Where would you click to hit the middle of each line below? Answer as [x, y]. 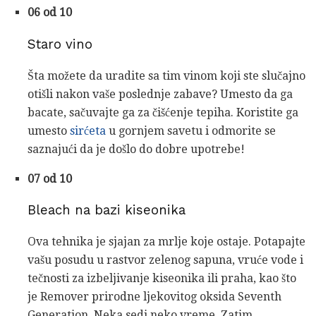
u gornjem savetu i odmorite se [191, 130]
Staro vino [60, 44]
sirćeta [88, 130]
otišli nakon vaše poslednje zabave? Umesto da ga [160, 94]
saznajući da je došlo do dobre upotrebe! [136, 149]
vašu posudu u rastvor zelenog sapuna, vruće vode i [165, 260]
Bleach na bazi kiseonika [107, 211]
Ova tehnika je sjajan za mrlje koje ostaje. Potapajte [166, 242]
